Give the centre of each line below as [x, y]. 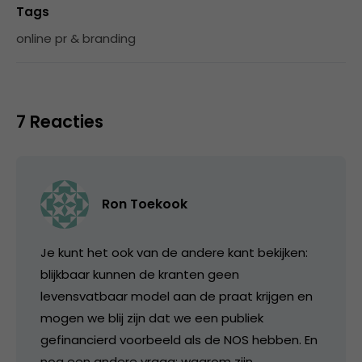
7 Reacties [60, 122]
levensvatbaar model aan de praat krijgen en [177, 296]
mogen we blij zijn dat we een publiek [152, 318]
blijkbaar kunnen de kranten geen [140, 274]
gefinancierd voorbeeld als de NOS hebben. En [179, 340]
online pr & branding [76, 38]
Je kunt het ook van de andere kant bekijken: [174, 253]
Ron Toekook [145, 204]
